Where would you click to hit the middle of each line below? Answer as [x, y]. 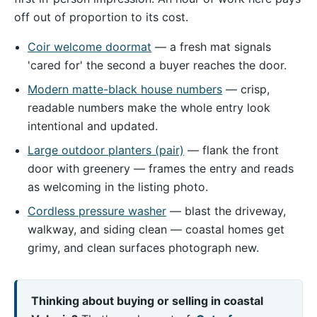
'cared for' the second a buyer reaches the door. [157, 65]
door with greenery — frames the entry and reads [161, 169]
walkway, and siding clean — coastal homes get [156, 230]
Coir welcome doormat [90, 47]
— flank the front [232, 150]
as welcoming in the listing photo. [118, 187]
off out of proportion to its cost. [101, 17]
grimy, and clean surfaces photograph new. [144, 248]
